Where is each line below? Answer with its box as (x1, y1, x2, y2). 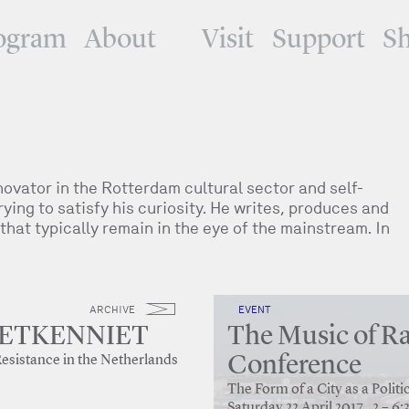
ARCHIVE (89, 304, 136, 315)
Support (271, 26, 365, 54)
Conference (226, 352, 362, 380)
